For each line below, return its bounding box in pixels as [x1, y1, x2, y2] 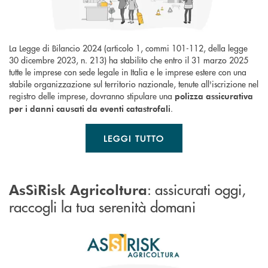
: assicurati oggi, [147, 178, 246, 199]
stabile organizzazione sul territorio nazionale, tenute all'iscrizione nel [9, 77, 258, 90]
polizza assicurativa [175, 90, 253, 102]
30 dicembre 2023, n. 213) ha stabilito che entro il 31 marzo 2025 [9, 53, 248, 66]
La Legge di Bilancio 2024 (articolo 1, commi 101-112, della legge [9, 41, 248, 54]
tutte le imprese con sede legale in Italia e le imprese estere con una [9, 65, 246, 78]
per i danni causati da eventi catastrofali [9, 102, 170, 114]
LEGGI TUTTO [103, 132, 165, 144]
